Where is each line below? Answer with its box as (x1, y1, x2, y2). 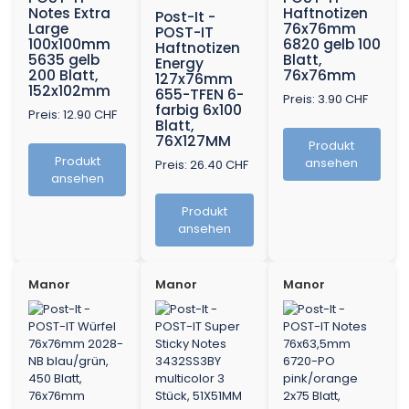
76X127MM (155, 131, 232, 152)
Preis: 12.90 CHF (28, 106, 117, 124)
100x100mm (28, 35, 110, 55)
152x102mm (28, 81, 110, 101)
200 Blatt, (28, 66, 99, 86)
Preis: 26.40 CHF (155, 156, 249, 174)
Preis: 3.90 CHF (282, 90, 368, 109)
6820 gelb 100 (282, 35, 381, 55)
